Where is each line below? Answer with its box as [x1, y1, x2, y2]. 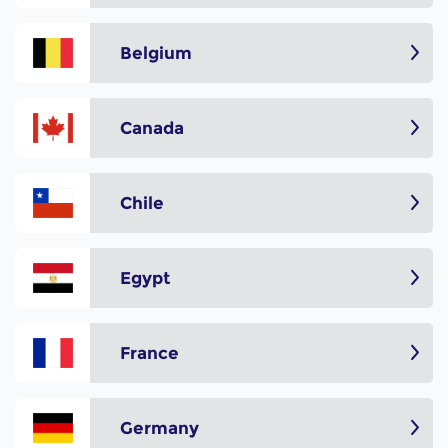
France [120, 342, 179, 363]
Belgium [120, 42, 192, 63]
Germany [120, 417, 199, 438]
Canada [120, 117, 184, 138]
